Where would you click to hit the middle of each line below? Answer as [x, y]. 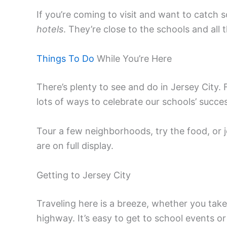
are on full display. [75, 145]
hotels [50, 29]
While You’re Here [133, 59]
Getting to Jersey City [84, 175]
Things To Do [65, 59]
